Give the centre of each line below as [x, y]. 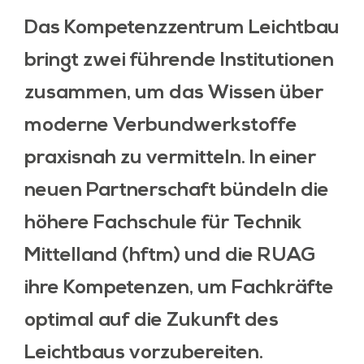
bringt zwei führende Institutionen [179, 61]
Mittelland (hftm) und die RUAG [170, 256]
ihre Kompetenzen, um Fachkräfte [179, 288]
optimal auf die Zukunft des [152, 321]
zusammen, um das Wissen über [174, 93]
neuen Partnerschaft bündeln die [177, 191]
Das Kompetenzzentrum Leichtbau [182, 28]
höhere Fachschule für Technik [163, 223]
